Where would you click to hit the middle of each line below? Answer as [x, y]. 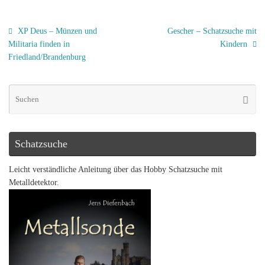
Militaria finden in [39, 44]
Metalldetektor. [34, 183]
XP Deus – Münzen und [56, 31]
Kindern [235, 44]
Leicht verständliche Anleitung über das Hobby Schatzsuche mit [116, 170]
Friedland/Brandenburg [47, 57]
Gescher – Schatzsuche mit [212, 31]
